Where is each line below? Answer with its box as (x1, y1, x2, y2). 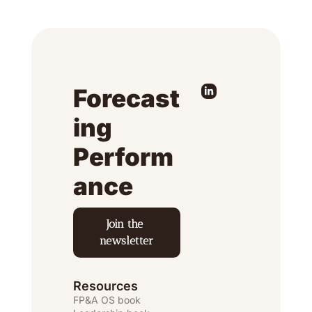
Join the (107, 217, 143, 231)
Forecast (73, 84, 180, 113)
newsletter (100, 234, 154, 247)
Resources (73, 279, 138, 293)
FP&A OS (73, 294, 115, 306)
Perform (73, 142, 173, 171)
